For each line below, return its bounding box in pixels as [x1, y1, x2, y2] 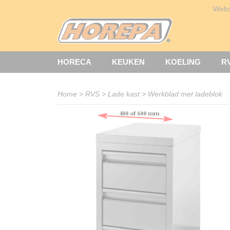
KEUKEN [112, 57, 145, 66]
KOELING [165, 57, 201, 66]
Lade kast [108, 90, 140, 98]
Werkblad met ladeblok [148, 90, 222, 98]
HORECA [57, 57, 91, 66]
